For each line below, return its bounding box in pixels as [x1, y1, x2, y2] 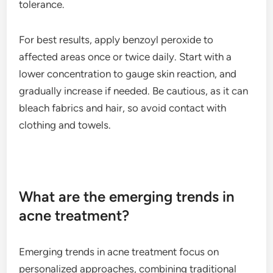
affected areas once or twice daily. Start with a [19, 50, 232, 63]
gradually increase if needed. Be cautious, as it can [19, 84, 249, 97]
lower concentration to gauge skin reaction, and [19, 67, 237, 80]
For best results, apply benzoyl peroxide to [19, 33, 214, 46]
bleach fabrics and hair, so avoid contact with [19, 101, 227, 114]
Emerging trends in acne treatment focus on [19, 245, 219, 258]
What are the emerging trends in [19, 187, 235, 205]
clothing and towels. [19, 118, 112, 131]
